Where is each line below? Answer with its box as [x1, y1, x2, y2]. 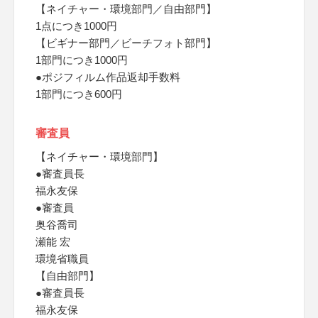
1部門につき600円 [35, 88, 122, 100]
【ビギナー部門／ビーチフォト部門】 [35, 37, 216, 49]
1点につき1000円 [35, 20, 117, 32]
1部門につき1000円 [35, 54, 128, 66]
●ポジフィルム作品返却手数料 [35, 71, 180, 83]
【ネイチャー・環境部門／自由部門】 [35, 3, 216, 15]
